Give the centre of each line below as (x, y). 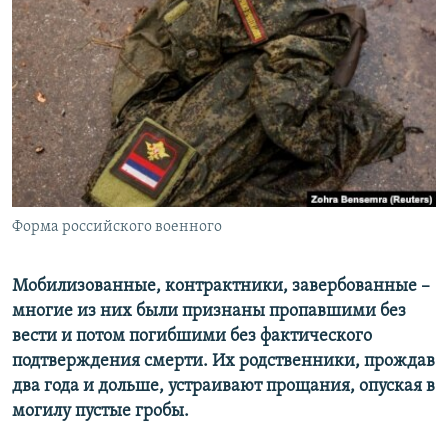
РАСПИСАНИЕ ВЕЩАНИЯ (110, 18)
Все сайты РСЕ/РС (104, 244)
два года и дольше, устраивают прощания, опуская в (223, 387)
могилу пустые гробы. (100, 412)
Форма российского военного (117, 227)
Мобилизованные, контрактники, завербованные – (221, 287)
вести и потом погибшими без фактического (192, 337)
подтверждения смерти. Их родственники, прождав (223, 362)
